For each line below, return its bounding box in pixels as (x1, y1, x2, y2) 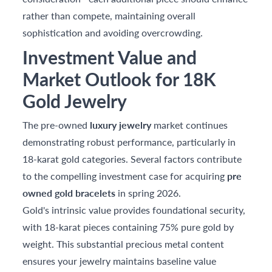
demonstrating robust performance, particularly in (22, 134, 236, 149)
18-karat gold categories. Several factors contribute (22, 151, 242, 166)
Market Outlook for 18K (22, 66, 217, 92)
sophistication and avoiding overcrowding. (22, 25, 203, 39)
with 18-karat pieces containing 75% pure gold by (22, 219, 234, 234)
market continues (151, 117, 228, 132)
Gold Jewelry (22, 87, 127, 114)
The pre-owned (22, 117, 90, 132)
